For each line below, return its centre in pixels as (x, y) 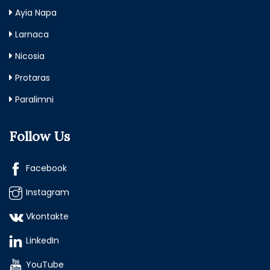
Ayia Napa (36, 13)
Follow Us (39, 137)
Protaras (33, 78)
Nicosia (30, 56)
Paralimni (34, 100)
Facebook (46, 168)
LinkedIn (42, 241)
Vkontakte (47, 217)
